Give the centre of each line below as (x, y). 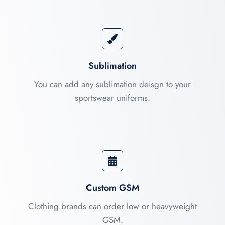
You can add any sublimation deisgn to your (113, 84)
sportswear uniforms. (113, 98)
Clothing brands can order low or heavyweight (113, 206)
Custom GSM (113, 188)
